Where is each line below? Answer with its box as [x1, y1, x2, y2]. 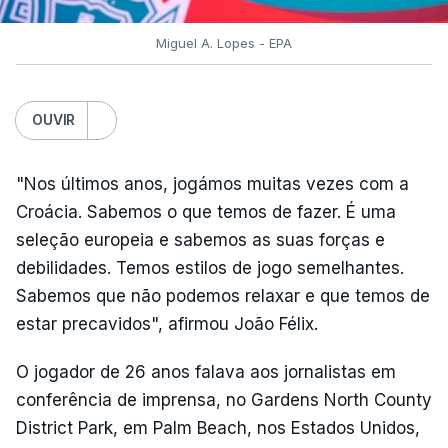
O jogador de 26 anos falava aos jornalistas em [16, 361, 396, 382]
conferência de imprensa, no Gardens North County [16, 389, 432, 410]
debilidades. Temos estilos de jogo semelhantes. [16, 257, 404, 278]
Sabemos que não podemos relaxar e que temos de [16, 285, 430, 306]
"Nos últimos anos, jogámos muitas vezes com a [16, 173, 409, 194]
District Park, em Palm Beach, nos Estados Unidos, [16, 417, 420, 438]
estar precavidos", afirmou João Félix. [16, 313, 318, 334]
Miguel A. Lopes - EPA [156, 34, 292, 51]
